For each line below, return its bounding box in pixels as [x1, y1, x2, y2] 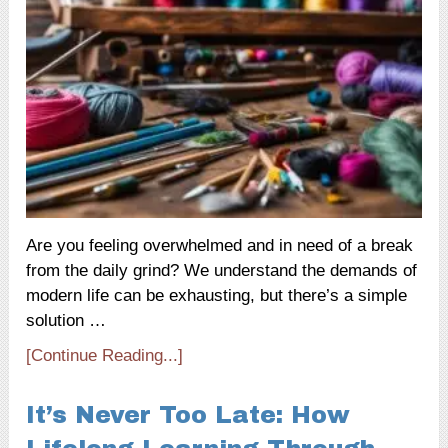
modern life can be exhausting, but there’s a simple [26, 285, 408, 305]
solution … [26, 310, 107, 330]
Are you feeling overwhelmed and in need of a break [26, 235, 414, 255]
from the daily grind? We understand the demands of [26, 260, 418, 280]
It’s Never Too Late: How [26, 401, 351, 428]
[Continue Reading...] [26, 345, 184, 365]
